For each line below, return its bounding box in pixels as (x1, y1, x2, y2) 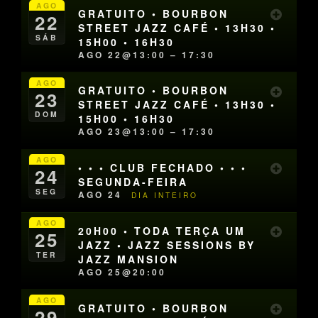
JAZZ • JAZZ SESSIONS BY (78, 238, 256, 253)
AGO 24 (78, 188, 127, 202)
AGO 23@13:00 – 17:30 (78, 125, 216, 138)
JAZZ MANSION (78, 252, 180, 267)
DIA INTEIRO (131, 190, 199, 201)
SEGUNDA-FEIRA (78, 175, 189, 190)
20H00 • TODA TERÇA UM (78, 224, 246, 238)
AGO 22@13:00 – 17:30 (78, 48, 216, 61)
